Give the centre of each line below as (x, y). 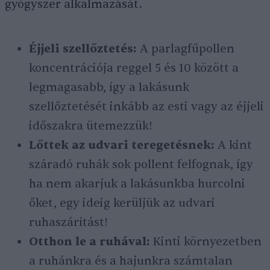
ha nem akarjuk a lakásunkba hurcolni (137, 184)
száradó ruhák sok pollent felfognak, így (141, 165)
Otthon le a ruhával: (89, 242)
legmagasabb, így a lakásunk (109, 88)
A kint (233, 146)
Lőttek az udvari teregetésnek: (122, 146)
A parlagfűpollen (186, 49)
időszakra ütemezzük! (91, 126)
